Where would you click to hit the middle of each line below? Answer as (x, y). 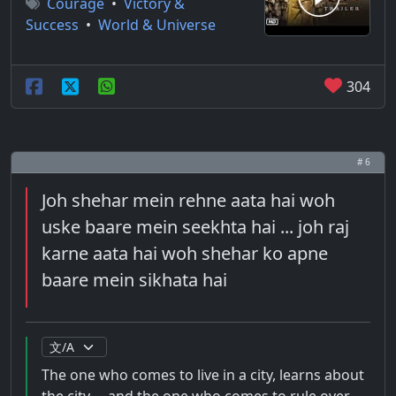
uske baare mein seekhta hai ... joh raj (195, 227)
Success (52, 25)
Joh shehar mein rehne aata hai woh (188, 200)
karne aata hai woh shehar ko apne (185, 253)
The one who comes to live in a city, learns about (203, 375)
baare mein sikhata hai (134, 280)
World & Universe (157, 25)
